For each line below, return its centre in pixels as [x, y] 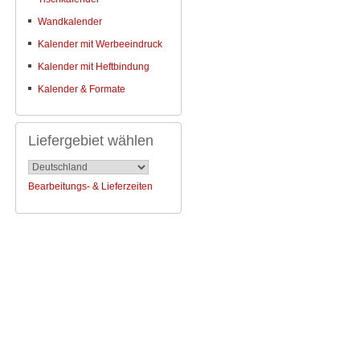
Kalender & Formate [82, 90]
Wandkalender [70, 22]
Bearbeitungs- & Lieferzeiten [90, 187]
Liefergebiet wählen [91, 141]
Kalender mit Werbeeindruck [100, 45]
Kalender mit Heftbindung [94, 67]
